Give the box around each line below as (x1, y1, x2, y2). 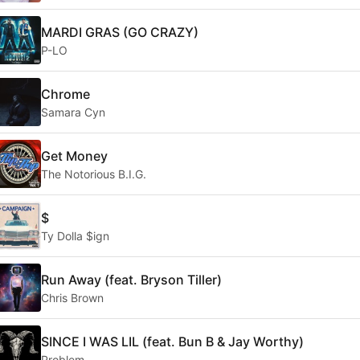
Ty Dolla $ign (41, 228, 109, 243)
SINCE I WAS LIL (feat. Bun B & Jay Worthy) (41, 333, 304, 350)
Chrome (41, 85, 90, 102)
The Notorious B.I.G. (41, 166, 146, 181)
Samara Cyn (41, 104, 105, 119)
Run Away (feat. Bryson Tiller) (41, 271, 222, 288)
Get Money (41, 147, 108, 164)
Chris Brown (41, 290, 104, 305)
